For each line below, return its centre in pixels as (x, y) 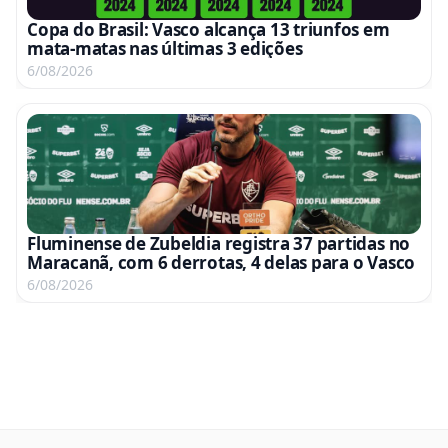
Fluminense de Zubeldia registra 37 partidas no (219, 243)
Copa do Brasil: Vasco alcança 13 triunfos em (208, 29)
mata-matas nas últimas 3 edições (165, 48)
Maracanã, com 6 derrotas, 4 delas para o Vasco (221, 262)
